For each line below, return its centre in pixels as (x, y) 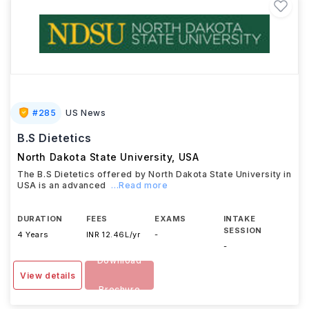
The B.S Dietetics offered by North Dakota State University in (154, 174)
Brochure (120, 289)
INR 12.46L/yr (113, 235)
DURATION (40, 219)
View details (48, 276)
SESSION (242, 230)
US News (86, 113)
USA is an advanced (62, 185)
